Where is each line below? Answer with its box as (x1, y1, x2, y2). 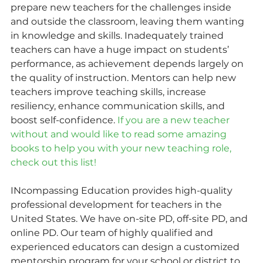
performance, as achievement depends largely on (11, 58, 246, 69)
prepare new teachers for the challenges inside (11, 1, 234, 13)
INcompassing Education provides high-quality (11, 184, 235, 196)
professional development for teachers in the (11, 198, 224, 210)
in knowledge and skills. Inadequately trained (11, 29, 226, 41)
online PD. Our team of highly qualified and (11, 227, 215, 238)
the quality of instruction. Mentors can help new (11, 72, 238, 83)
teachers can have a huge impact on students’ (11, 43, 231, 55)
